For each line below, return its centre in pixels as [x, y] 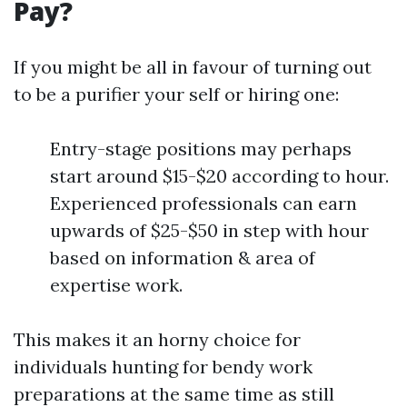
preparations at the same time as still [174, 394]
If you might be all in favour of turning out [193, 67]
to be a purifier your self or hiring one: [176, 94]
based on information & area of [183, 258]
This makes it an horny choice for [157, 339]
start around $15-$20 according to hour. [219, 176]
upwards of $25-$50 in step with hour [209, 230]
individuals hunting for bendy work [163, 367]
